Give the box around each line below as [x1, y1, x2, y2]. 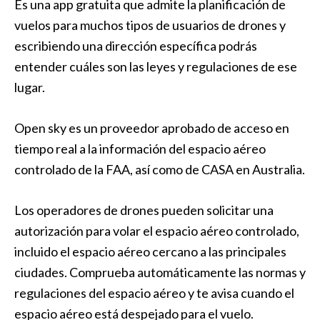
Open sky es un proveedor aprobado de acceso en [14, 120, 289, 136]
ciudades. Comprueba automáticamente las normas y [14, 264, 306, 280]
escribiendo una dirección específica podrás [14, 38, 257, 54]
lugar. [14, 79, 45, 95]
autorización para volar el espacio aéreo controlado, [14, 223, 299, 239]
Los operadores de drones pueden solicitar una [14, 202, 274, 218]
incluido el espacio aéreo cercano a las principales [14, 244, 286, 259]
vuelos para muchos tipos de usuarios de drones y [14, 17, 286, 33]
